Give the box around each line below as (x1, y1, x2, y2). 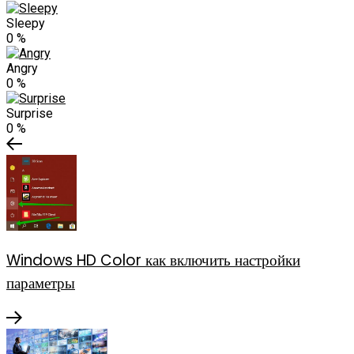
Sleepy (6, 16, 45, 32)
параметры (6, 272, 75, 294)
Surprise (6, 106, 53, 122)
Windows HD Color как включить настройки (6, 249, 300, 271)
